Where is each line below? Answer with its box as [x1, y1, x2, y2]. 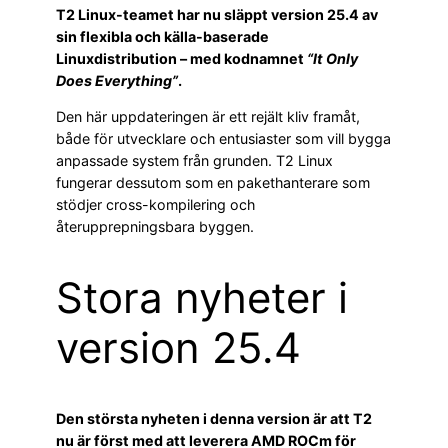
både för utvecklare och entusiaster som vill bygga [56, 130, 391, 148]
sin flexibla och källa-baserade [56, 28, 269, 46]
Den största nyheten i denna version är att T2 [56, 410, 372, 428]
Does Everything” [56, 72, 178, 90]
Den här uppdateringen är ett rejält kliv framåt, [56, 108, 360, 126]
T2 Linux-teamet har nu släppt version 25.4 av [56, 6, 378, 24]
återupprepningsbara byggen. [56, 218, 254, 236]
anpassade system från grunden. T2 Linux [56, 152, 333, 170]
